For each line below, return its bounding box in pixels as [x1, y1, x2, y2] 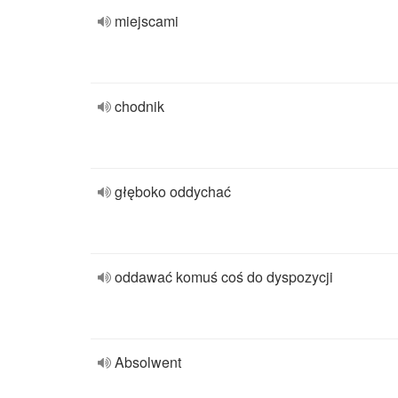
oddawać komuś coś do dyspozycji [115, 267, 333, 287]
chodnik [115, 96, 164, 116]
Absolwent [115, 352, 181, 372]
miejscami [115, 11, 179, 31]
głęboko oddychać [115, 181, 231, 202]
